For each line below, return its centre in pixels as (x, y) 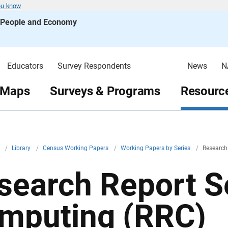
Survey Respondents (94, 66)
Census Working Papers (76, 148)
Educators (25, 66)
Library (22, 148)
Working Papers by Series (156, 148)
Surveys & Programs (105, 91)
